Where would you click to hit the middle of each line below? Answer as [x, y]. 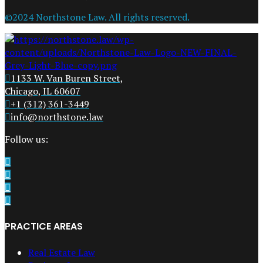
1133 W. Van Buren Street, [67, 78]
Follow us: [26, 139]
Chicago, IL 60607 [43, 91]
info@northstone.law [57, 117]
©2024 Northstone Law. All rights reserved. [97, 17]
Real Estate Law [62, 253]
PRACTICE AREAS [44, 226]
